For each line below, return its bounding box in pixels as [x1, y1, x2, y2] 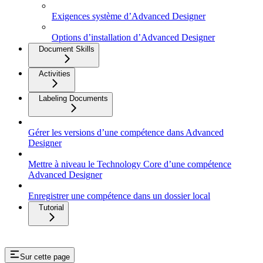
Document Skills [39, 45, 95, 54]
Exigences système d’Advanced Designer [52, 11, 205, 22]
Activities [39, 69, 70, 79]
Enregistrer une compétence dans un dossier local [28, 191, 210, 201]
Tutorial [39, 203, 64, 213]
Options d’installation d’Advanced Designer [52, 32, 215, 43]
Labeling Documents [39, 94, 108, 103]
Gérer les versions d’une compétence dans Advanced [28, 127, 224, 138]
